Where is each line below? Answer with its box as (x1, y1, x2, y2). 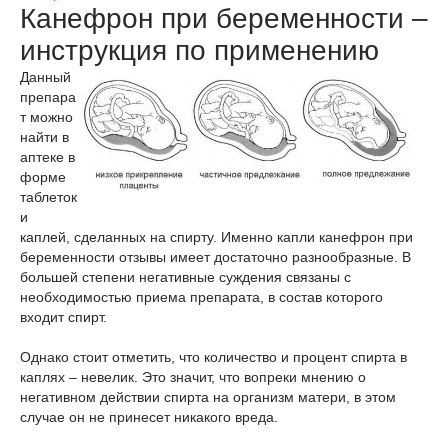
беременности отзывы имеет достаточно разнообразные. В (20, 249, 411, 265)
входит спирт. (20, 309, 107, 325)
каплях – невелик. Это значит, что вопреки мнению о (20, 369, 366, 385)
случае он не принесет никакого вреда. (20, 409, 278, 425)
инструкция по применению (20, 35, 379, 66)
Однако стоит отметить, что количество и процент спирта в (20, 349, 407, 365)
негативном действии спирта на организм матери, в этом (20, 389, 396, 405)
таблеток (20, 189, 77, 205)
